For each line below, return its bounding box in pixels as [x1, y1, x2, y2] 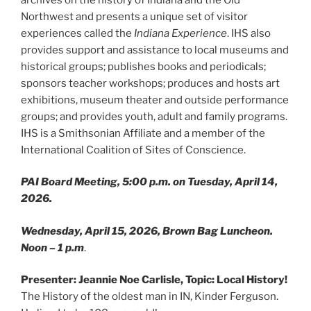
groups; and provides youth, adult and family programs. [21, 110, 287, 123]
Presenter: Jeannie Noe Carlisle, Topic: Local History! [21, 274, 287, 287]
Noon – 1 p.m [21, 241, 84, 254]
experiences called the [21, 26, 134, 40]
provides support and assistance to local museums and [21, 43, 289, 56]
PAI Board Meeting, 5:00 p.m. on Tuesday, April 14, [21, 176, 278, 189]
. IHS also [227, 26, 271, 40]
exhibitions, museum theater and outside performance [21, 93, 289, 106]
